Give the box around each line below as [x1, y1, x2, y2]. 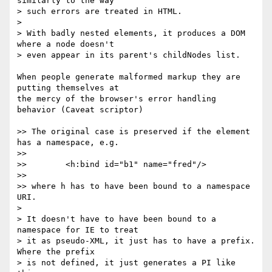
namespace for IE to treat [17, 225, 143, 235]
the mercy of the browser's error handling [17, 94, 216, 104]
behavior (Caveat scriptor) [17, 105, 143, 115]
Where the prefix [17, 247, 100, 257]
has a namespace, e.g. [17, 138, 119, 148]
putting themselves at [17, 83, 124, 93]
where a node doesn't [17, 39, 119, 49]
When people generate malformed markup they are [17, 72, 240, 82]
